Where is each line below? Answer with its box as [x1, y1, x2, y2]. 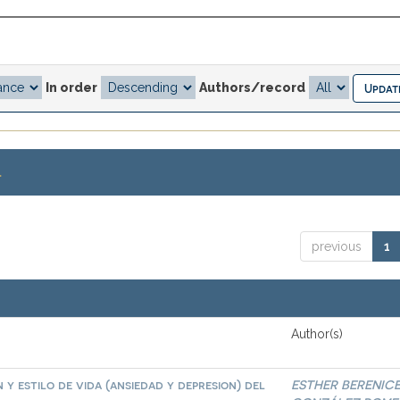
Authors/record [199, 79, 305, 95]
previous [311, 239, 362, 254]
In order [46, 79, 97, 95]
